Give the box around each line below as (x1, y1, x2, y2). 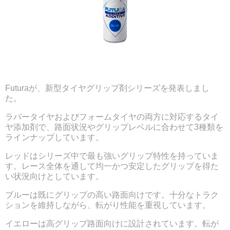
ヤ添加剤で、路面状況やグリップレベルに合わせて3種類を (5, 123, 223, 132)
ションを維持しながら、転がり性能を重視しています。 (5, 200, 210, 209)
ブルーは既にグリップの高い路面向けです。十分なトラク (5, 190, 219, 199)
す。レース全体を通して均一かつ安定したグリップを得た (5, 162, 219, 171)
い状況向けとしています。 (5, 172, 104, 181)
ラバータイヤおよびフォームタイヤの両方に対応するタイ (5, 112, 219, 122)
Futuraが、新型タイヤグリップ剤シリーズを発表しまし (5, 84, 209, 93)
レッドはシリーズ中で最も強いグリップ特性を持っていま (5, 151, 219, 161)
